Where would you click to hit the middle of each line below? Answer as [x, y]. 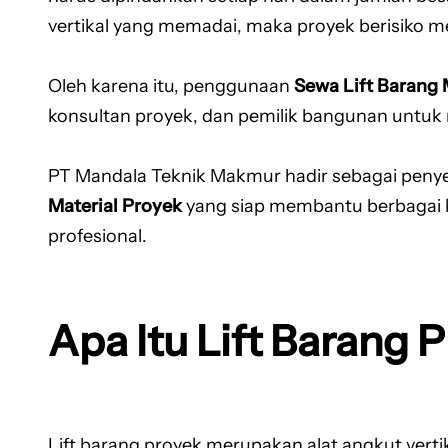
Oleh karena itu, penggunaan [171, 85]
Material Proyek [115, 205]
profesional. [97, 235]
